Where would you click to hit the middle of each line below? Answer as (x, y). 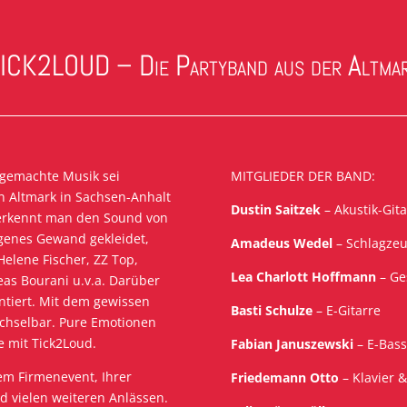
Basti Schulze (271, 311)
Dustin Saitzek (275, 210)
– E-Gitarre (346, 311)
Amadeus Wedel (281, 243)
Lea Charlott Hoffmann (303, 277)
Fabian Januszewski (292, 344)
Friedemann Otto (284, 378)
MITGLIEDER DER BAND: (303, 176)
